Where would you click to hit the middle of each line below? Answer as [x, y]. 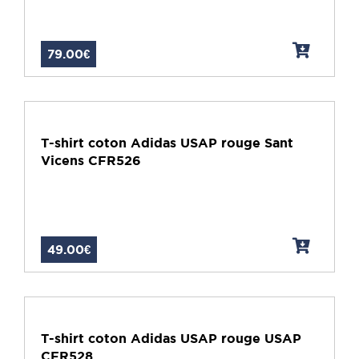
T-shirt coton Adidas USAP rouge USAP [171, 339]
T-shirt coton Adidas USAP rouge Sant [167, 143]
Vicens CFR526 [91, 161]
